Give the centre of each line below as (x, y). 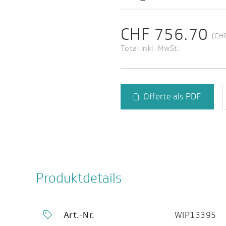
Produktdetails (78, 178)
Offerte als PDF (172, 97)
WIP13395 (195, 215)
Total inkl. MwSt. (150, 48)
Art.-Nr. (79, 215)
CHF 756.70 (164, 34)
